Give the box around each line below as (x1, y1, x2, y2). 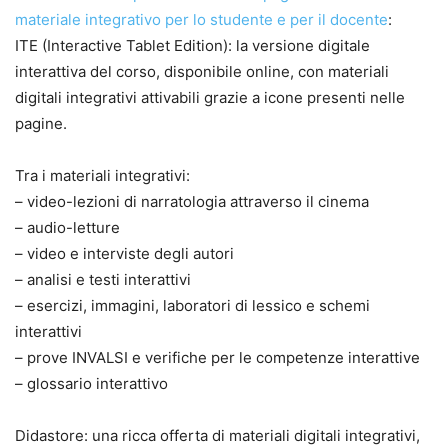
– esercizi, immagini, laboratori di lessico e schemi (15, 295, 370, 315)
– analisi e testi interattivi (15, 269, 191, 289)
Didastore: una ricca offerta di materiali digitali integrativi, (15, 425, 420, 445)
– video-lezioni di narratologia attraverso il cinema (15, 191, 369, 211)
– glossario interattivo (15, 373, 168, 393)
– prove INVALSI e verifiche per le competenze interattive (15, 347, 420, 367)
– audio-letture (15, 217, 120, 237)
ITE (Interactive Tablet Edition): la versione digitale (15, 35, 370, 55)
